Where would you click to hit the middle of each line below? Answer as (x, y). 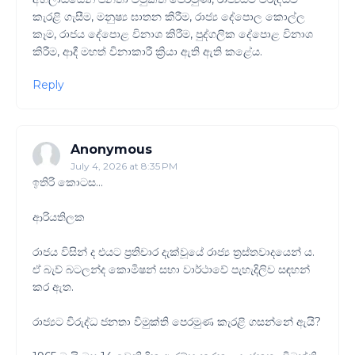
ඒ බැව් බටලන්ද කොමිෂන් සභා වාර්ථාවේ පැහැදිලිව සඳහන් (171, 270)
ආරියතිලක (59, 218)
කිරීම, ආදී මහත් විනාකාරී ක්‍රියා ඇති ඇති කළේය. (147, 52)
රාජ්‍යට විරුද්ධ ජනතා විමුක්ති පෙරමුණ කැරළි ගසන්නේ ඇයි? (177, 322)
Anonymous (111, 150)
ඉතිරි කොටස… (68, 183)
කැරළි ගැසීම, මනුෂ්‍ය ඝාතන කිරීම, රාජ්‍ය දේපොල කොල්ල (169, 17)
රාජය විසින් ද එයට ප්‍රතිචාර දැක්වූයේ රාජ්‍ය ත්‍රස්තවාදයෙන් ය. (174, 252)
